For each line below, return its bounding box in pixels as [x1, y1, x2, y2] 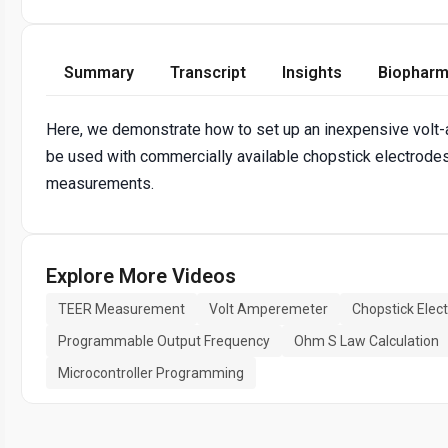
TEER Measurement [58, 300, 185, 317]
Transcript [170, 62, 246, 82]
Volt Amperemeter [209, 300, 328, 317]
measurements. [46, 173, 154, 193]
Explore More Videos [46, 263, 236, 288]
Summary [64, 62, 134, 82]
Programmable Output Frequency [58, 332, 270, 349]
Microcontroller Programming [58, 364, 244, 381]
